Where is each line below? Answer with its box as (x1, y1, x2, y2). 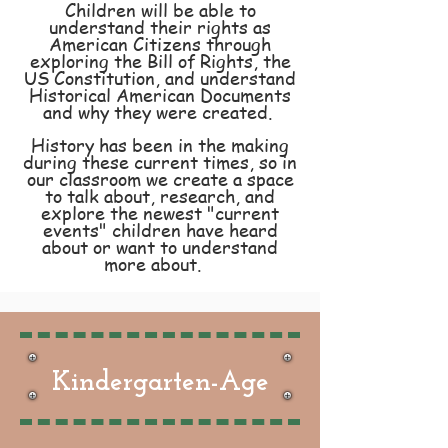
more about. (104, 250, 216, 276)
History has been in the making (31, 131, 289, 157)
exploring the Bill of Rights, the (29, 47, 291, 73)
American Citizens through (49, 30, 271, 56)
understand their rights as (49, 13, 271, 39)
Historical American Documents (29, 81, 291, 107)
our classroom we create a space (26, 165, 294, 191)
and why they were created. (43, 98, 277, 124)
